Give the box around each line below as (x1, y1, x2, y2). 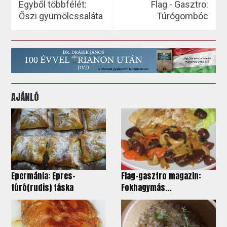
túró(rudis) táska (11, 181, 74, 194)
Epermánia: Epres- (11, 170, 76, 182)
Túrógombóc (156, 10, 208, 21)
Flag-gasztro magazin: (121, 170, 201, 182)
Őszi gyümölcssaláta (19, 10, 103, 21)
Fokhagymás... (121, 181, 171, 194)
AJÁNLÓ (11, 90, 40, 104)
